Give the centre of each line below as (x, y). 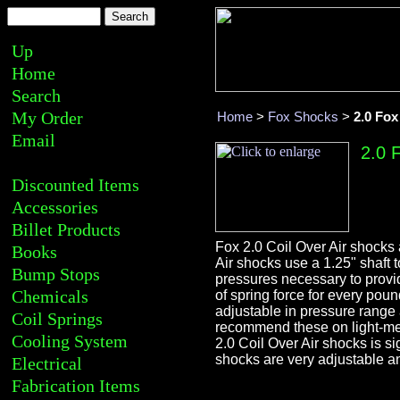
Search (36, 96)
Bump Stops (56, 274)
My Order (47, 118)
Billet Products (66, 229)
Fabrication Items (76, 386)
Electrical (47, 363)
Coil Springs (57, 319)
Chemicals (50, 296)
